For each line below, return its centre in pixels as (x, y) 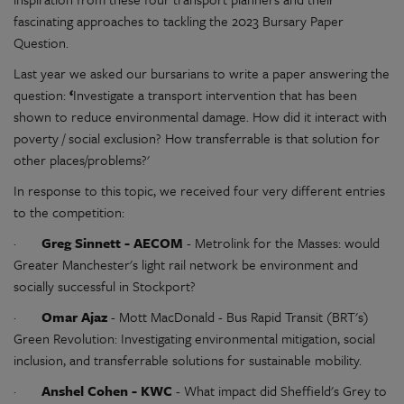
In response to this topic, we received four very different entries (199, 191)
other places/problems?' (82, 160)
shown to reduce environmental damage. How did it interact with (200, 117)
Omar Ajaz (74, 317)
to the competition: (69, 212)
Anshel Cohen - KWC (109, 391)
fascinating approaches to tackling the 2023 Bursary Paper (179, 21)
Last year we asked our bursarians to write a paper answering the (202, 73)
